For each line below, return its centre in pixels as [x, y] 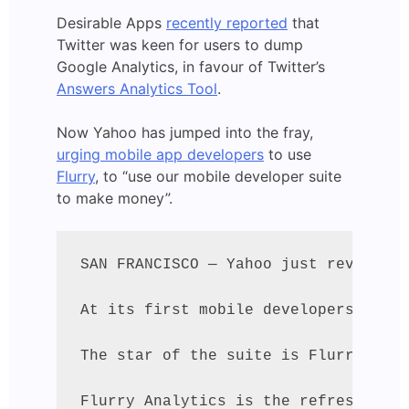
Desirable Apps [111, 22]
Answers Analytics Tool [137, 88]
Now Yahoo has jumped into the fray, [185, 132]
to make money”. [115, 198]
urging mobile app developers [160, 154]
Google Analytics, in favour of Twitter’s [191, 66]
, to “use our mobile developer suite [218, 176]
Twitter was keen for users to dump [180, 44]
